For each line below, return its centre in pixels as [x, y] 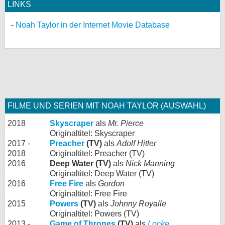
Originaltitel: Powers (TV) [94, 214]
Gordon [111, 184]
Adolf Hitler [136, 143]
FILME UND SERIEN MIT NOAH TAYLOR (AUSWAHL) [107, 106]
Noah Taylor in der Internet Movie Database [93, 25]
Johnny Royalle [138, 204]
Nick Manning [150, 163]
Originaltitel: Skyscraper [92, 133]
